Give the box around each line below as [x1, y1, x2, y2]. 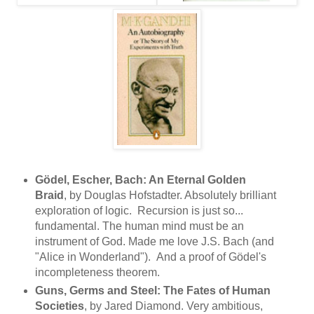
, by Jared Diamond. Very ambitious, [83, 299, 263, 312]
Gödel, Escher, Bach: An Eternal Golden [34, 173, 246, 186]
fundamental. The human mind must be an [34, 219, 244, 232]
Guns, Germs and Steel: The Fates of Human [34, 284, 271, 296]
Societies [34, 299, 84, 312]
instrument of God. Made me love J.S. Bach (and [34, 235, 274, 247]
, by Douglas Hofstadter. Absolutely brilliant [63, 189, 276, 201]
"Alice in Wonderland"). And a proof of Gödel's [34, 250, 266, 263]
